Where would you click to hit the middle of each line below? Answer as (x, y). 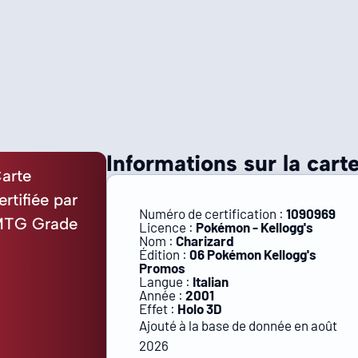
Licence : (168, 227)
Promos (163, 268)
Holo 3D (200, 308)
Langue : (166, 281)
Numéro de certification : (213, 213)
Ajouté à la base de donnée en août (239, 325)
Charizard (205, 241)
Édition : (165, 254)
